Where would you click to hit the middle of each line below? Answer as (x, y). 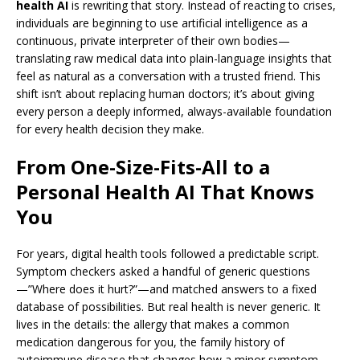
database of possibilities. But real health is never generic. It (168, 307)
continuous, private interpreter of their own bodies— (153, 41)
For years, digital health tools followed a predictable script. (168, 254)
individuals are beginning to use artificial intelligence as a (162, 23)
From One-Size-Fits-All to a (143, 167)
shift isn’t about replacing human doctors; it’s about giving (165, 94)
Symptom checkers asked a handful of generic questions (163, 271)
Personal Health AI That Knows (165, 192)
